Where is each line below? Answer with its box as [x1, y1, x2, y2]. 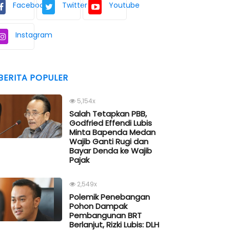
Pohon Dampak [69, 201, 127, 212]
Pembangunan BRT [69, 210, 142, 221]
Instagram [15, 30, 52, 41]
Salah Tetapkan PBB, [69, 108, 147, 120]
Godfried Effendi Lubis [69, 118, 152, 129]
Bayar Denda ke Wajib [69, 145, 152, 157]
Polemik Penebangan [69, 191, 150, 203]
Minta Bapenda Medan [69, 127, 156, 138]
